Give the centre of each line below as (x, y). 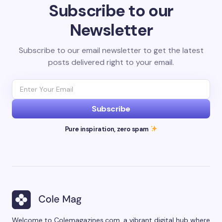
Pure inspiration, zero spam (107, 129)
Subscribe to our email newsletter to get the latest (111, 50)
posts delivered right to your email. (111, 62)
